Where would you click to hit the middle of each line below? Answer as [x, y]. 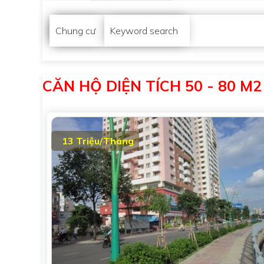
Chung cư [75, 31]
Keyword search [144, 31]
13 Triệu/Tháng [98, 141]
